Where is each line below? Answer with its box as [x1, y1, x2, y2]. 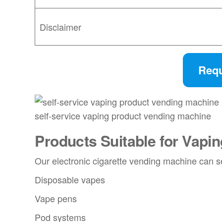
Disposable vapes [35, 173, 106, 186]
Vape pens [35, 192, 77, 205]
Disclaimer [40, 20, 82, 33]
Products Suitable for [35, 130, 182, 152]
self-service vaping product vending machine [35, 109, 212, 122]
